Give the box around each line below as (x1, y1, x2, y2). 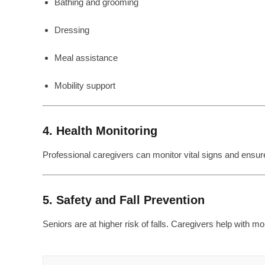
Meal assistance (54, 53, 118, 63)
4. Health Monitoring (43, 124, 157, 137)
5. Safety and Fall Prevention (43, 193, 205, 206)
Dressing (54, 25, 89, 35)
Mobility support (54, 80, 115, 91)
